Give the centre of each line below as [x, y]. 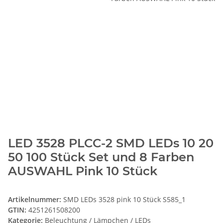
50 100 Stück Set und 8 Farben [101, 157]
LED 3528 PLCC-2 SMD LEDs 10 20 [111, 143]
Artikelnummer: [36, 200]
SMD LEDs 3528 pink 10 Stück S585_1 [124, 200]
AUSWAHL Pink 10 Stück [83, 171]
